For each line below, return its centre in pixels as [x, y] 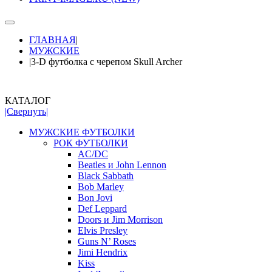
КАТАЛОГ [28, 101]
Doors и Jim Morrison [120, 220]
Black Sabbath [106, 176]
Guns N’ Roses [107, 242]
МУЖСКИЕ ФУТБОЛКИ [82, 132]
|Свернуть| [26, 112]
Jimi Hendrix [103, 253]
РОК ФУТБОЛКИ [91, 143]
